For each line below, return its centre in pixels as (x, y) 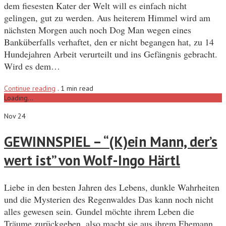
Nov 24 (15, 116)
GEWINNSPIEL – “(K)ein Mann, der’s (111, 142)
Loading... (19, 98)
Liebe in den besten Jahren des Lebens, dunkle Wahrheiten (112, 187)
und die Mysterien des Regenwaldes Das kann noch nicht (109, 200)
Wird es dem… (32, 66)
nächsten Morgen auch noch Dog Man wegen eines (98, 30)
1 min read (77, 88)
